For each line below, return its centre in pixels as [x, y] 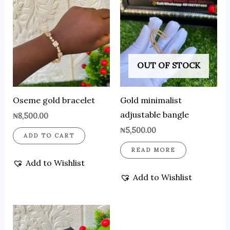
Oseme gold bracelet [54, 100]
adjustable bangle [155, 115]
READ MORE [153, 150]
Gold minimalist [151, 100]
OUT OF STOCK [169, 65]
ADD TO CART [49, 136]
